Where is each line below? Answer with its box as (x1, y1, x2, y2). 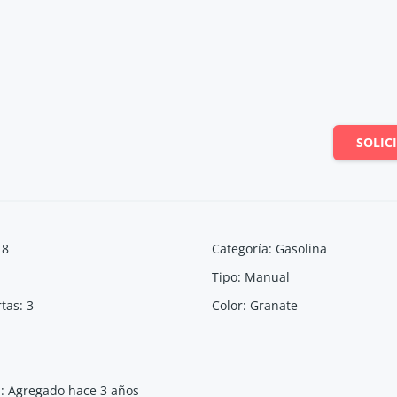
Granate (250, 297, 298, 314)
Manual (245, 269, 290, 285)
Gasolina (276, 240, 327, 257)
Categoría (212, 240, 269, 257)
